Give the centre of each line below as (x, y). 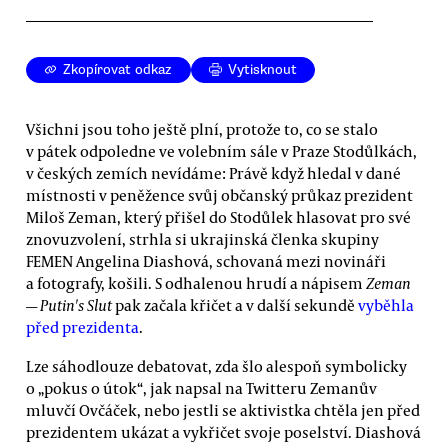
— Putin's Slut (69, 304)
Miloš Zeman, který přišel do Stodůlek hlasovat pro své (218, 216)
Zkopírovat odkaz (118, 70)
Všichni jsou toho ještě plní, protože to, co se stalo (202, 128)
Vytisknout (263, 70)
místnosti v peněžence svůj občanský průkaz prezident (219, 194)
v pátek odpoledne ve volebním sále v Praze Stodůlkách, (221, 150)
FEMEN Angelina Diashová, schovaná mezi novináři (206, 260)
